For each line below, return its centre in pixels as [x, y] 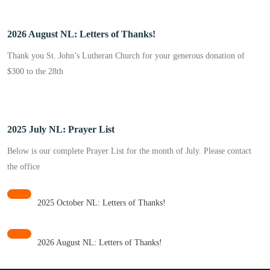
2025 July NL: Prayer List [61, 129]
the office [24, 166]
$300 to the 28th [35, 71]
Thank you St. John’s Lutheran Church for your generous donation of [126, 55]
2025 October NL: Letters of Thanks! [102, 202]
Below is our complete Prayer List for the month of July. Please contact [129, 151]
